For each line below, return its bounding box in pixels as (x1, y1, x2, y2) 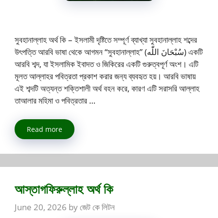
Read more (27, 124, 62, 134)
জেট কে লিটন (80, 201, 115, 213)
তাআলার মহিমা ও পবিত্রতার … (15, 95, 95, 107)
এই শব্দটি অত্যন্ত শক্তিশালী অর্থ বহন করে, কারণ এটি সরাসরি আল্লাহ (15, 83, 200, 94)
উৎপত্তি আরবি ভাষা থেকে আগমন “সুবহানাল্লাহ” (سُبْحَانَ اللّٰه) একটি (15, 46, 147, 58)
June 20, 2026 (15, 201, 67, 213)
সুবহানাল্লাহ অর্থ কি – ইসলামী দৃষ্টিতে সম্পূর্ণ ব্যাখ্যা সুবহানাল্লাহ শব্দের (15, 34, 197, 46)
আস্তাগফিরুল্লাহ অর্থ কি (15, 180, 113, 197)
